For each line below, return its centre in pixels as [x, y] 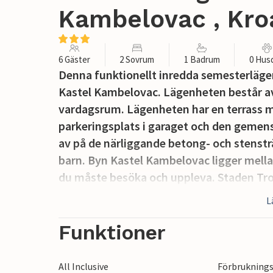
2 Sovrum [137, 60]
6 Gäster [74, 60]
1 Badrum [202, 60]
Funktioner [112, 233]
